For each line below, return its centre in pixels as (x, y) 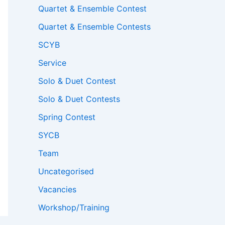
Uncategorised (66, 172)
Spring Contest (67, 117)
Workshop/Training (74, 208)
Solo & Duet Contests (79, 99)
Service (52, 63)
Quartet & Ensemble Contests (94, 27)
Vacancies (57, 190)
